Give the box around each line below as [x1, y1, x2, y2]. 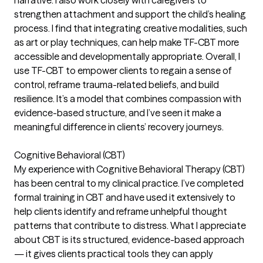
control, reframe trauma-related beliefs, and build [14, 78, 219, 90]
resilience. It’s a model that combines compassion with [14, 92, 241, 104]
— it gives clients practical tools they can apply [14, 247, 213, 259]
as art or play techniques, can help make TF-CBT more [14, 36, 239, 48]
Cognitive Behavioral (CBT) [14, 149, 125, 161]
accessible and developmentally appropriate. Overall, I [14, 50, 240, 62]
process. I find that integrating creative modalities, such [14, 22, 247, 34]
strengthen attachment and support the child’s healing [14, 8, 246, 20]
